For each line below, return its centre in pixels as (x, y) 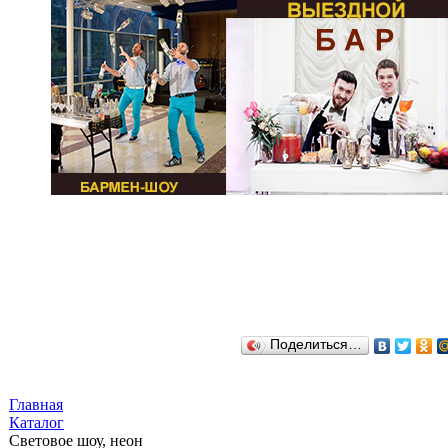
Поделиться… (316, 344)
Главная (36, 404)
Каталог (36, 422)
